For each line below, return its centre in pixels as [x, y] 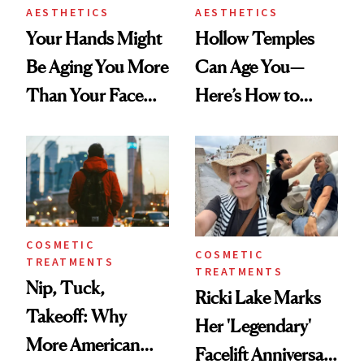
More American [83, 345]
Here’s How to [247, 95]
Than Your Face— [91, 95]
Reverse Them [247, 124]
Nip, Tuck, [65, 288]
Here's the [63, 124]
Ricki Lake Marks [258, 297]
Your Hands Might [94, 39]
